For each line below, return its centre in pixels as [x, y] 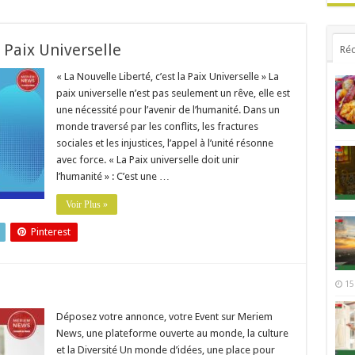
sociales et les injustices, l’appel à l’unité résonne [164, 143]
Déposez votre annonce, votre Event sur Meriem [164, 317]
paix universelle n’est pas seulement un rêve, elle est [173, 93]
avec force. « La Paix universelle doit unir [147, 160]
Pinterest [50, 232]
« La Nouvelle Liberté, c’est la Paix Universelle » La [167, 76]
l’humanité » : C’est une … [113, 176]
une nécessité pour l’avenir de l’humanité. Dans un [168, 110]
